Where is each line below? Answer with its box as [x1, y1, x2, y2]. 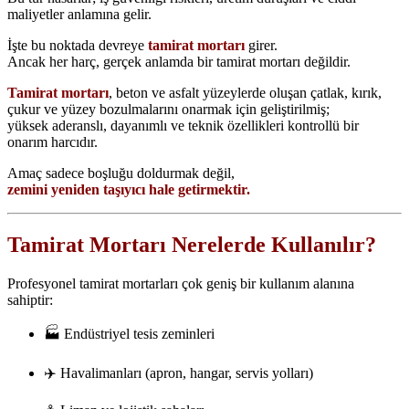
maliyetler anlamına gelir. [7, 5, 152, 22]
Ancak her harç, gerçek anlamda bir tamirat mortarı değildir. [7, 53, 351, 69]
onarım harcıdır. [7, 133, 98, 150]
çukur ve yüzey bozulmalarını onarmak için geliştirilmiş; [7, 100, 330, 117]
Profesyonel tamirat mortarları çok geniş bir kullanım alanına [7, 275, 354, 291]
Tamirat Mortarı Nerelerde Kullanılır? [7, 232, 376, 257]
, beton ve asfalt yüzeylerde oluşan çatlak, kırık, [109, 84, 382, 100]
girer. [245, 37, 278, 53]
